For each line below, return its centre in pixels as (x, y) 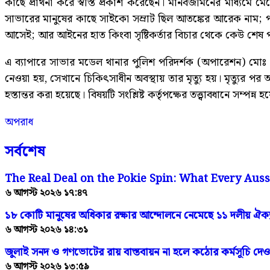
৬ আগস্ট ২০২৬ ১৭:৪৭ (46, 193)
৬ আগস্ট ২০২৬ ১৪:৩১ (46, 230)
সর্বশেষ (25, 152)
